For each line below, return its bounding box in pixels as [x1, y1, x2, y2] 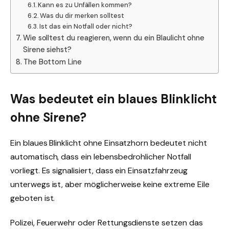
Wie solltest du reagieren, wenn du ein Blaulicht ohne [22, 33, 205, 42]
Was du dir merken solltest [40, 11, 124, 20]
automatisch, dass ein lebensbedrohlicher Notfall [10, 151, 191, 163]
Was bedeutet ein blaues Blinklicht [10, 91, 217, 107]
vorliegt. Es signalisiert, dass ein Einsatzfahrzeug [10, 165, 188, 176]
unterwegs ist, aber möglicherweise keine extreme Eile [10, 179, 210, 190]
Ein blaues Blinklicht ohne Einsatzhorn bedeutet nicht [10, 138, 207, 149]
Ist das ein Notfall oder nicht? [39, 21, 132, 31]
